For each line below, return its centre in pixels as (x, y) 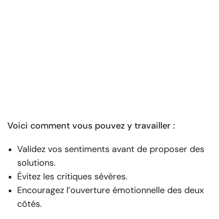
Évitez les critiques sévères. (72, 176)
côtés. (30, 204)
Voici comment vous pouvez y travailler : (91, 125)
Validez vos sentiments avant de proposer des (111, 149)
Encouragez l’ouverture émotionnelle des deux (110, 190)
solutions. (36, 163)
